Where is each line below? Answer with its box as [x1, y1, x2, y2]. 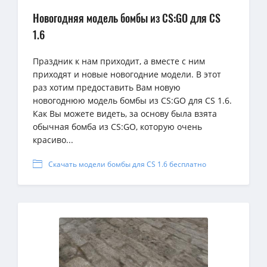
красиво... [33, 133, 73, 145]
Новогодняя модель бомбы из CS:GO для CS [33, 10, 221, 26]
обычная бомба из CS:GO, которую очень [33, 120, 202, 132]
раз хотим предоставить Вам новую [33, 81, 181, 93]
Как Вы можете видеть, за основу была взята [33, 107, 217, 119]
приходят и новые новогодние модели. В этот [33, 68, 221, 80]
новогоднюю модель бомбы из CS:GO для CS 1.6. [33, 94, 232, 106]
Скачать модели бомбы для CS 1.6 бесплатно [48, 159, 206, 169]
